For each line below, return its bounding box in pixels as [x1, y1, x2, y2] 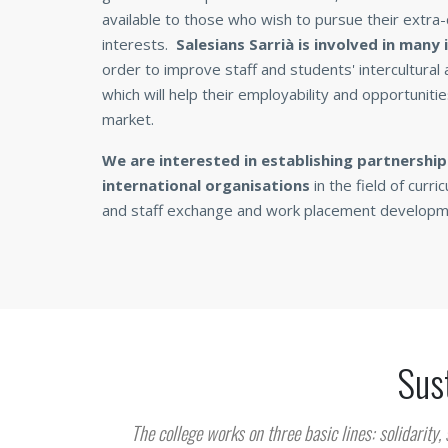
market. [102, 109, 154, 129]
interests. [102, 34, 176, 54]
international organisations [102, 175, 310, 195]
